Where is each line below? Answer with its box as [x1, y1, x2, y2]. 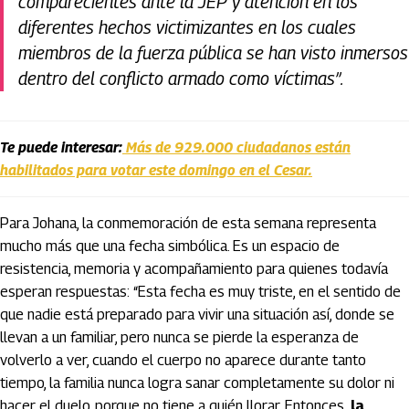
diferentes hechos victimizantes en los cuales [18, 16, 356, 39]
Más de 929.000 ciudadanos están [126, 139, 351, 157]
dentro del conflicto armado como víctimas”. [18, 68, 344, 90]
